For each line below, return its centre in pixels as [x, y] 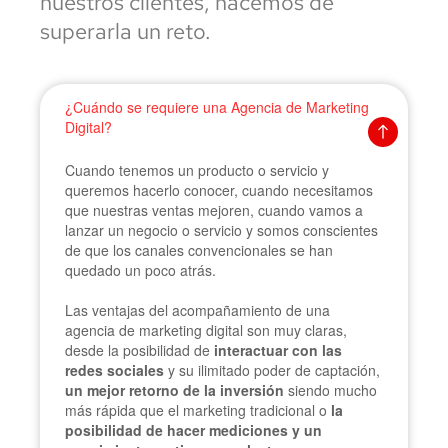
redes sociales [114, 369]
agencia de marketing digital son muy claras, [206, 329]
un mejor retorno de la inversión [174, 389]
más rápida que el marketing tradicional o [198, 409]
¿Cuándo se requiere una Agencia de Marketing [217, 106]
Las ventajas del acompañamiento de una [197, 309]
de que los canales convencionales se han [199, 249]
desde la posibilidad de [139, 349]
